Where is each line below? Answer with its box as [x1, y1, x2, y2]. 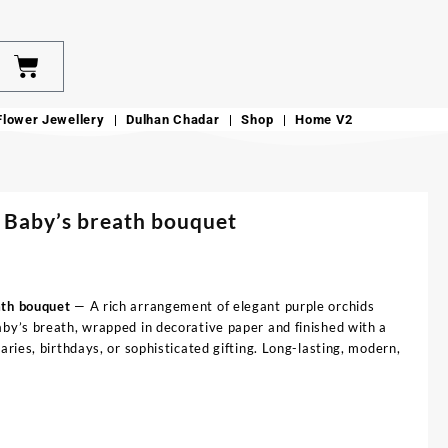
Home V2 [295, 112, 354, 128]
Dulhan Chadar [126, 112, 220, 128]
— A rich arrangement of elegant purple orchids [70, 298, 375, 315]
